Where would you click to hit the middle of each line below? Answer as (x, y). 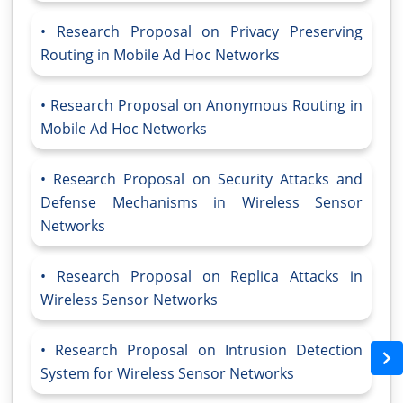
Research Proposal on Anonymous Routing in (206, 106)
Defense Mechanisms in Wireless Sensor (201, 203)
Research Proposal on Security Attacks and (208, 179)
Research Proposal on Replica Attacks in (210, 277)
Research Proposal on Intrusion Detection (209, 350)
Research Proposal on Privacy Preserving (210, 32)
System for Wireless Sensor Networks (167, 374)
